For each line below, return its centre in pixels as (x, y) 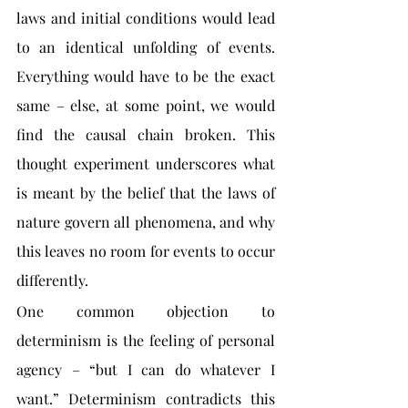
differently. (52, 280)
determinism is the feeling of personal (146, 340)
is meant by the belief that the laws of (146, 193)
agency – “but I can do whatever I (146, 369)
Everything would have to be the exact (146, 76)
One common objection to (146, 311)
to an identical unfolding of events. (146, 47)
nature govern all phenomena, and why (146, 222)
